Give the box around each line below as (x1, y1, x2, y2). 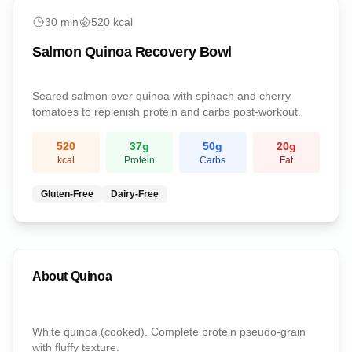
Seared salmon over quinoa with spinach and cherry (32, 90, 291, 102)
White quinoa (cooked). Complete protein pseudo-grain (32, 325, 306, 338)
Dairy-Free (111, 189, 159, 200)
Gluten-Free (41, 189, 93, 200)
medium (31, 8, 68, 19)
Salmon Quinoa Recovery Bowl (32, 44, 232, 60)
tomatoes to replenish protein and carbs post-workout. (32, 105, 301, 118)
